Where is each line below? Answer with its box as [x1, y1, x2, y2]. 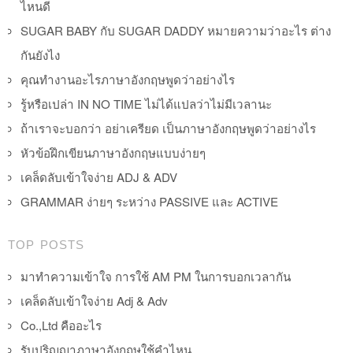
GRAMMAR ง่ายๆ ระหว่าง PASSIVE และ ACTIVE [20, 193, 278, 210]
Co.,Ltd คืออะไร [20, 317, 102, 334]
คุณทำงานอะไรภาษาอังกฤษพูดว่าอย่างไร [20, 71, 235, 88]
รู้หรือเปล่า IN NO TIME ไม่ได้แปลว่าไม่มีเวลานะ [20, 95, 272, 113]
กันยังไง [20, 46, 60, 64]
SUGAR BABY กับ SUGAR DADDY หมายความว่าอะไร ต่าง [20, 22, 331, 39]
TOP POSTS [8, 238, 84, 252]
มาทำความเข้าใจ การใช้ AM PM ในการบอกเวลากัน [20, 268, 291, 285]
